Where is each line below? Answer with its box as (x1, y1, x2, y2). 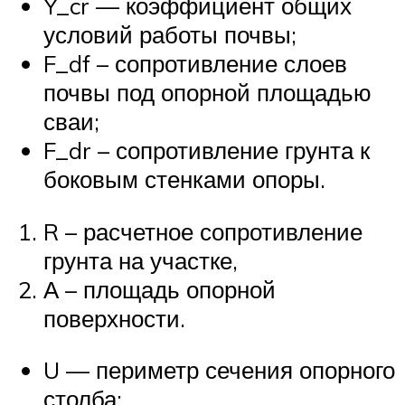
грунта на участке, (43, 245, 238, 275)
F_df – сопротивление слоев (43, 49, 347, 79)
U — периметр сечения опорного (43, 355, 395, 385)
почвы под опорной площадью (43, 78, 372, 108)
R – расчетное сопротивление (43, 216, 363, 246)
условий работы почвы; (43, 20, 297, 50)
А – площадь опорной (43, 274, 276, 304)
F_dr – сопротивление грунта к (43, 136, 370, 165)
